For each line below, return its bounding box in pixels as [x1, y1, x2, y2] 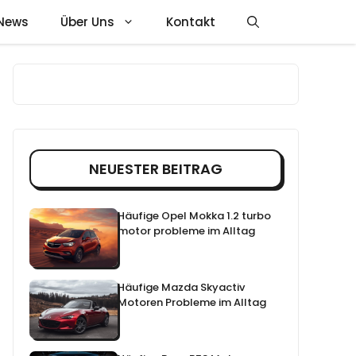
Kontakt [166, 14, 215, 30]
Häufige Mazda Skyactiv [118, 280, 246, 296]
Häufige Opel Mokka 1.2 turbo [118, 208, 272, 223]
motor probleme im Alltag [118, 223, 256, 238]
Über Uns [60, 14, 114, 30]
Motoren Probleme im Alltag [118, 295, 267, 311]
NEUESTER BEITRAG [89, 159, 222, 179]
